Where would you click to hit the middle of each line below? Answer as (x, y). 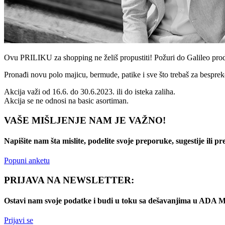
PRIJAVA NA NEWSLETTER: (69, 180)
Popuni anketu (27, 161)
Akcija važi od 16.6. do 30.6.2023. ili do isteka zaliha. (90, 91)
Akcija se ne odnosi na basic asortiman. (66, 100)
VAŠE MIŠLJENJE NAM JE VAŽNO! (85, 120)
